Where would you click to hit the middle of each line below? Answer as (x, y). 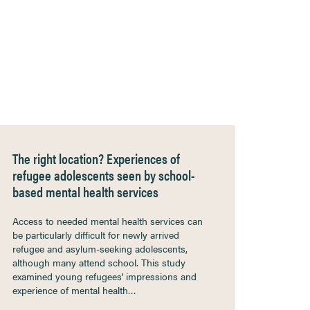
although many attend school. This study (99, 262)
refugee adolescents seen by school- (104, 175)
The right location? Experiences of (96, 158)
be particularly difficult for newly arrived (96, 235)
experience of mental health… (74, 290)
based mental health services (85, 191)
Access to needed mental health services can (108, 221)
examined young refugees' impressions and (104, 276)
